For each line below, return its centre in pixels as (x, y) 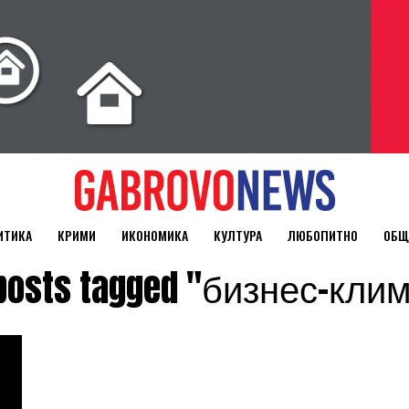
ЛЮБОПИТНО (322, 235)
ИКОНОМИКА (154, 235)
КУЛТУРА (237, 235)
